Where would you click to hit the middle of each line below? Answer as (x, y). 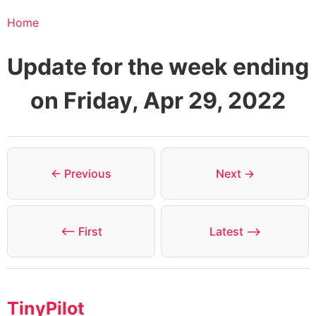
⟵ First (81, 232)
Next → (235, 174)
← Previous (81, 174)
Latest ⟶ (235, 232)
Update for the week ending (158, 66)
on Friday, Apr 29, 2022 (158, 100)
